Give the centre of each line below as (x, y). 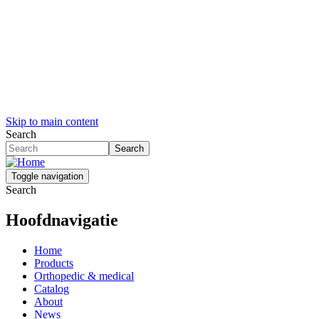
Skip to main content (52, 121)
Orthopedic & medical (84, 276)
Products (54, 263)
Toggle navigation (47, 176)
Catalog (52, 288)
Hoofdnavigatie (62, 220)
